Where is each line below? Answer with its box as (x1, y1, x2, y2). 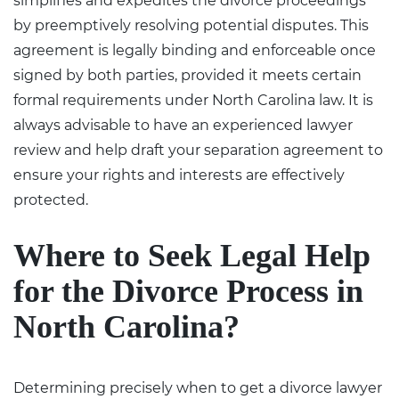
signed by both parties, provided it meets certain (13, 66, 362, 84)
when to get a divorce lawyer (176, 379, 382, 396)
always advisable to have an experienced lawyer (13, 116, 353, 134)
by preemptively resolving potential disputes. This (13, 16, 369, 34)
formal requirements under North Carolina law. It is (13, 91, 373, 109)
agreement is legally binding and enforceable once (13, 41, 376, 59)
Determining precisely (13, 379, 176, 396)
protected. (13, 191, 88, 208)
